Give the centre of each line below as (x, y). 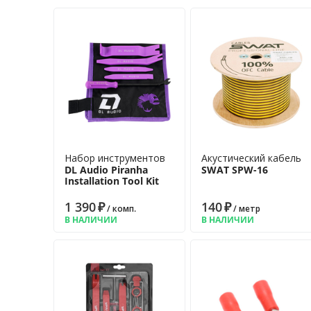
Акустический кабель (251, 158)
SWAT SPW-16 (234, 170)
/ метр (245, 209)
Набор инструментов (115, 158)
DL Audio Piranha (106, 170)
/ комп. (120, 209)
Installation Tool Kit (112, 181)
